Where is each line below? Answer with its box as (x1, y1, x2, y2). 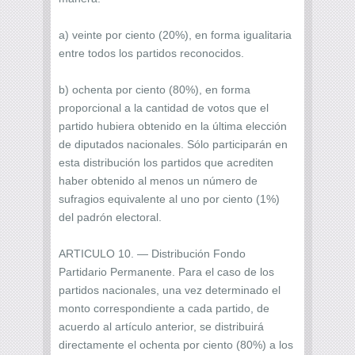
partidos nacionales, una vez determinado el (59, 283, 281, 296)
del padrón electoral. (59, 210, 162, 223)
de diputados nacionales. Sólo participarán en (59, 137, 288, 151)
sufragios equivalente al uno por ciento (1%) (59, 192, 280, 205)
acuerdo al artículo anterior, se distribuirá (59, 319, 264, 333)
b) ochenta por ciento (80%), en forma (59, 82, 250, 96)
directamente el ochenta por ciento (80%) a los (59, 338, 293, 351)
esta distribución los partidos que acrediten (59, 155, 273, 169)
